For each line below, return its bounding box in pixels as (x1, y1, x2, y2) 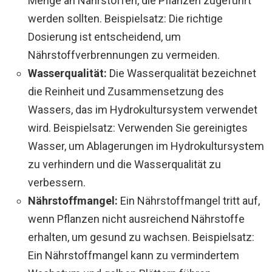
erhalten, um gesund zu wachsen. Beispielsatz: (28, 230, 254, 243)
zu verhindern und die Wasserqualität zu (28, 157, 221, 171)
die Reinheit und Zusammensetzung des (28, 84, 224, 98)
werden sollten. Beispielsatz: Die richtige (28, 12, 223, 25)
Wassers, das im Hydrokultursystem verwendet (28, 103, 257, 116)
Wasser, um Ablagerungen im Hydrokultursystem (28, 139, 264, 152)
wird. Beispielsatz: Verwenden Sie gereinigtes (28, 121, 248, 134)
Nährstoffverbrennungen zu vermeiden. (28, 48, 220, 61)
